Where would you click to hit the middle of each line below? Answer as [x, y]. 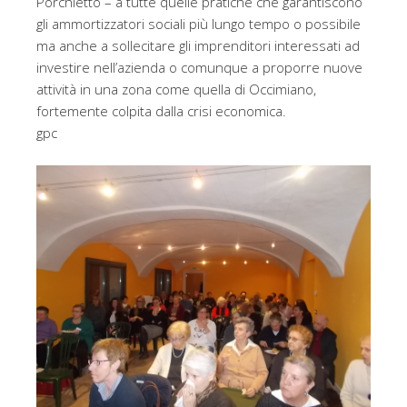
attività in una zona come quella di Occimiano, [176, 89]
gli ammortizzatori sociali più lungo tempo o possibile [199, 24]
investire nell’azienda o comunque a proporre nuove [199, 68]
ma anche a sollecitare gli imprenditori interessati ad [198, 46]
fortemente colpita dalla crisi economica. [161, 111]
